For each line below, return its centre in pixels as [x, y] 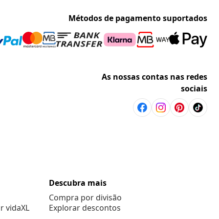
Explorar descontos [85, 208]
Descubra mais [78, 183]
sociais [194, 89]
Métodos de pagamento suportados [138, 18]
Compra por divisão [85, 198]
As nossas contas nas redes [154, 77]
